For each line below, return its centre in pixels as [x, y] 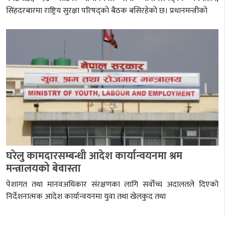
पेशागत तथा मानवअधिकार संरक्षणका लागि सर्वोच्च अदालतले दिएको [112, 185]
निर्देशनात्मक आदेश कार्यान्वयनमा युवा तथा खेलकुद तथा [86, 197]
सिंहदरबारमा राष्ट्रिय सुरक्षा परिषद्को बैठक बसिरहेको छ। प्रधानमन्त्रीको [107, 11]
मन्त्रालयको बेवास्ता [43, 169]
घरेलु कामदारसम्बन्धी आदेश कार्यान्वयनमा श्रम [94, 156]
